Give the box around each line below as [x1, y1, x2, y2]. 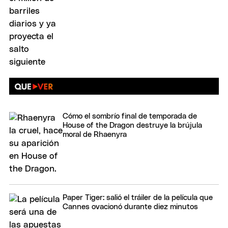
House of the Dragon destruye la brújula [63, 122, 202, 130]
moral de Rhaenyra [63, 131, 127, 139]
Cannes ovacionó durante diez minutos [63, 203, 198, 211]
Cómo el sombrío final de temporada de [63, 112, 197, 121]
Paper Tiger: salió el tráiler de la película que [63, 194, 213, 202]
